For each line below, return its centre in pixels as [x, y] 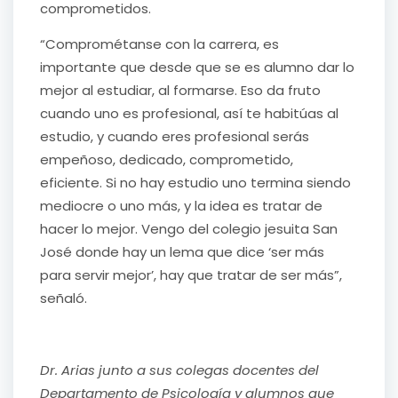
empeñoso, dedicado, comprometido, [167, 160]
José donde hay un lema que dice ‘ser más [182, 252]
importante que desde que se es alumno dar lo [197, 68]
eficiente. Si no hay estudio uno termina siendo [195, 183]
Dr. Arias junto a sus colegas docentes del [179, 370]
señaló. [64, 298]
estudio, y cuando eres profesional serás [175, 137]
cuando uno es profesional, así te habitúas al [189, 114]
